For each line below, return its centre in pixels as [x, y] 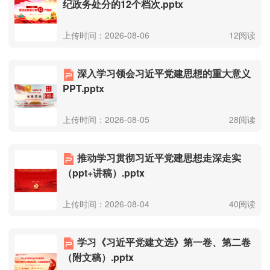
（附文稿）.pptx [98, 257]
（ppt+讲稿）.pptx [104, 173]
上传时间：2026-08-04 [106, 204]
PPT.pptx [83, 88]
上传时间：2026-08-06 [106, 35]
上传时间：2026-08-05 [106, 119]
